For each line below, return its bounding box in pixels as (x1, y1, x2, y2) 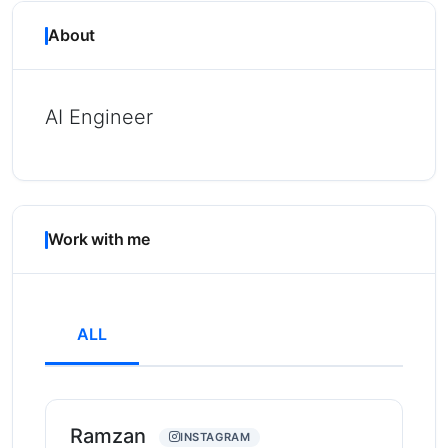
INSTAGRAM (180, 430, 251, 445)
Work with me (48, 229, 151, 249)
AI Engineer (45, 105, 153, 129)
